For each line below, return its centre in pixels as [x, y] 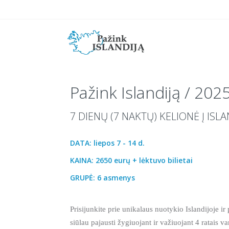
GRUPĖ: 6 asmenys [102, 178]
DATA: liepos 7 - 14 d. [107, 143]
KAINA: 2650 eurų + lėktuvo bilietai [131, 160]
